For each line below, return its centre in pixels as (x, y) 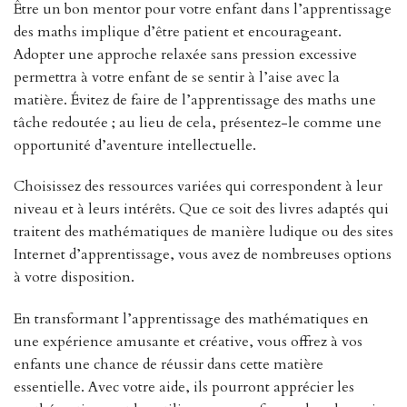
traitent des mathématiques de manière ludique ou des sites (203, 232)
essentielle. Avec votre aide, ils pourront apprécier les (184, 387)
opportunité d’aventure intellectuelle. (135, 145)
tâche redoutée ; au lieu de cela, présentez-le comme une (198, 122)
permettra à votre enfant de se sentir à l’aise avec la (177, 77)
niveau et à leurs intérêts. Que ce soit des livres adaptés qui (201, 209)
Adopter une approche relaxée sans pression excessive (185, 54)
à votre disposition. (74, 278)
